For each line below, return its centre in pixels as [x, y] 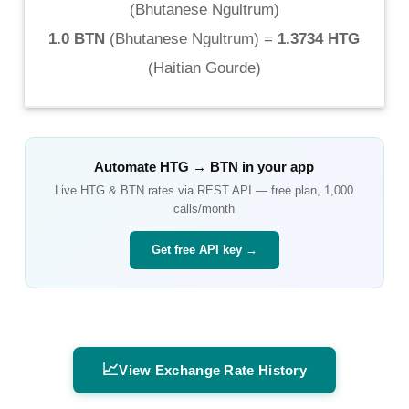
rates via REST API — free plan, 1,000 [249, 190]
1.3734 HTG [319, 38]
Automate [127, 166]
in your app [277, 166]
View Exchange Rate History [213, 370]
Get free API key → [204, 249]
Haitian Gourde [204, 68]
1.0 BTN [77, 38]
